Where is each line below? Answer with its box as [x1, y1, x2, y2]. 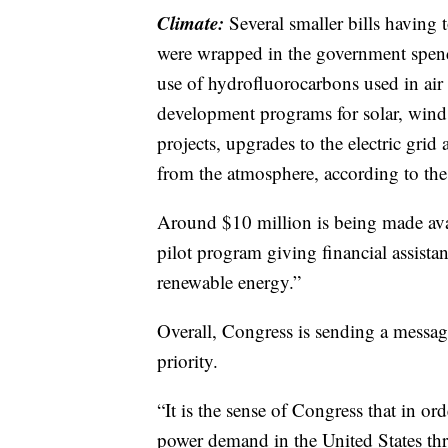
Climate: [157, 8, 229, 36]
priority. [157, 347, 218, 373]
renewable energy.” [157, 268, 301, 294]
